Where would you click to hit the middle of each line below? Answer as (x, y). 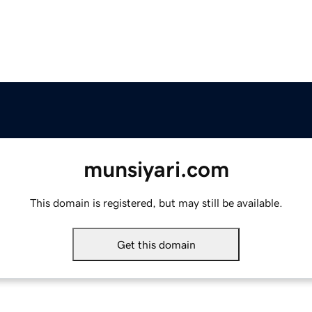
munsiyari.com (156, 170)
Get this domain (156, 245)
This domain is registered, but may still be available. (156, 203)
